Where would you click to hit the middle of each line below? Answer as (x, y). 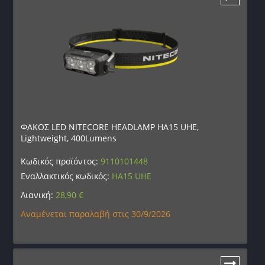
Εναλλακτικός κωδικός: (67, 176)
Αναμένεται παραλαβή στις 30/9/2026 (96, 214)
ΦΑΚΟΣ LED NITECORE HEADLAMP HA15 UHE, (110, 127)
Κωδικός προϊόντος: (61, 161)
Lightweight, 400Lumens (69, 138)
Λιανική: (38, 195)
